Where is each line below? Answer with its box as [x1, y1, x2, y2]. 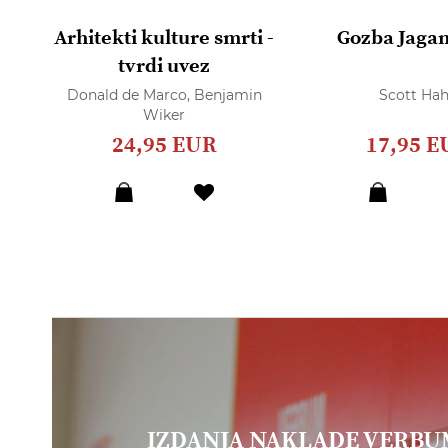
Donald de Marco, [66, 86, 194, 105]
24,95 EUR [111, 132, 217, 160]
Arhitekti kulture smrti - [54, 26, 274, 52]
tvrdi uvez [118, 54, 210, 80]
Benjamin [193, 86, 262, 105]
